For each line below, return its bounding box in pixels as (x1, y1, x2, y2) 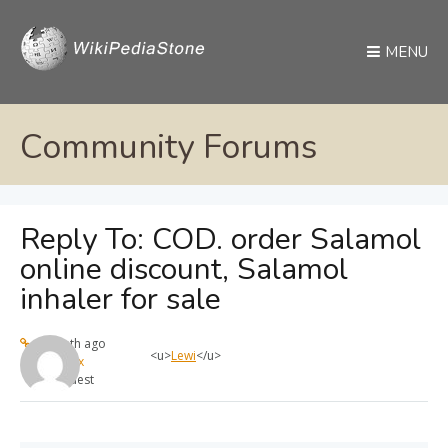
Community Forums (20, 124, 317, 170)
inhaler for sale (20, 279, 221, 321)
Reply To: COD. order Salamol (20, 219, 421, 261)
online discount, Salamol (20, 249, 348, 291)
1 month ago (31, 335, 106, 353)
